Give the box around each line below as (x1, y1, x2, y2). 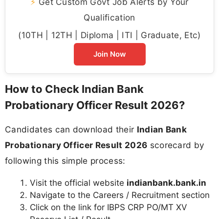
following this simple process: (5, 155, 126, 166)
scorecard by (147, 139, 205, 150)
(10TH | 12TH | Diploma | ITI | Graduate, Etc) (18, 29, 201, 40)
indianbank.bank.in (127, 177, 206, 188)
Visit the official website (30, 177, 127, 188)
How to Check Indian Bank (5, 82, 144, 95)
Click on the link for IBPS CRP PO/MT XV (30, 202, 187, 212)
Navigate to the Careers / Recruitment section (30, 190, 210, 200)
